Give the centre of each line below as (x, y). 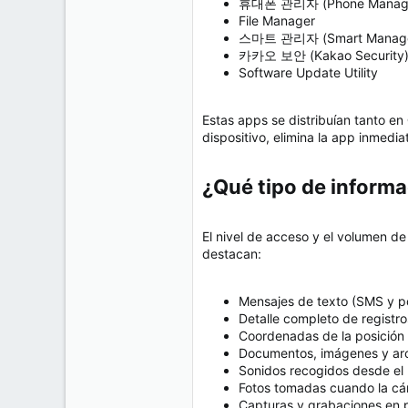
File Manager (277, 21)
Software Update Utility (308, 73)
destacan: (232, 254)
